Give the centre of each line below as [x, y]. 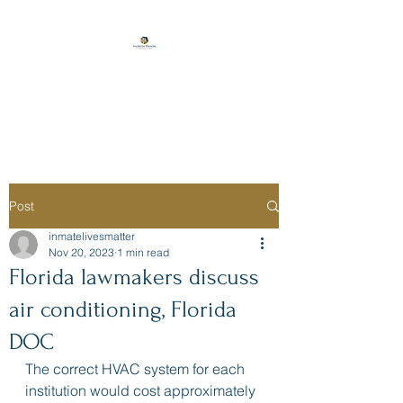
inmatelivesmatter [92, 236]
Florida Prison [144, 82]
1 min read [143, 252]
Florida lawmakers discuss [134, 277]
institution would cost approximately [142, 390]
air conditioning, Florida [123, 309]
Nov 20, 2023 [81, 252]
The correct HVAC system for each [137, 369]
